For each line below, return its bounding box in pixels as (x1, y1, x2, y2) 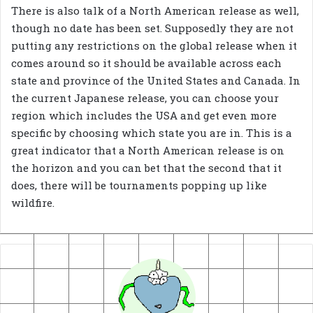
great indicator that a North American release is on (11, 143, 284, 158)
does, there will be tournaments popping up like (11, 178, 267, 193)
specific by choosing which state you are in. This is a (11, 126, 292, 140)
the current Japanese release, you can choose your (11, 91, 279, 105)
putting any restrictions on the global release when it (11, 38, 297, 53)
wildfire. (11, 196, 54, 210)
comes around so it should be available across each (11, 56, 282, 71)
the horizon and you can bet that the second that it (11, 161, 282, 175)
